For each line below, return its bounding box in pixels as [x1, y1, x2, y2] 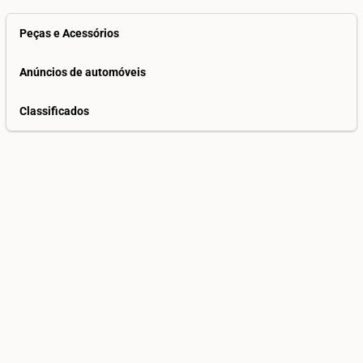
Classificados [19, 104, 89, 117]
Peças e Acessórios [19, 26, 119, 40]
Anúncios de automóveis [19, 65, 146, 79]
